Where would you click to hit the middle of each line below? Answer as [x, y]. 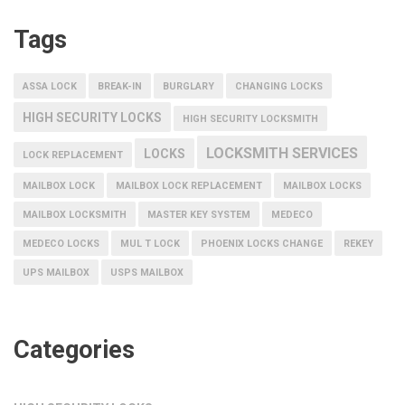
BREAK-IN [120, 86]
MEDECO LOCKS [61, 243]
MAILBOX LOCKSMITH [75, 214]
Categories [74, 349]
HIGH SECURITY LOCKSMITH [250, 118]
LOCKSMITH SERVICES [282, 153]
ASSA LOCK [50, 86]
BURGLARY [188, 86]
